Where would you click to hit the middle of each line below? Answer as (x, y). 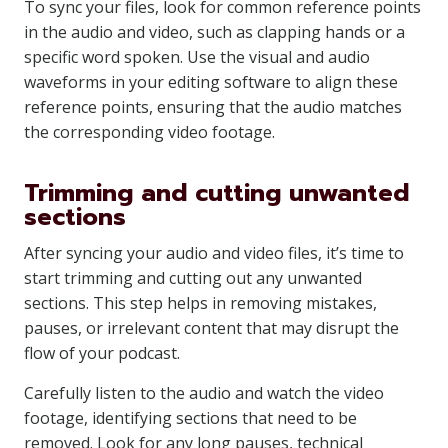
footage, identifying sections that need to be (190, 418)
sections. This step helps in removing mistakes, (200, 303)
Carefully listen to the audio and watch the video (204, 393)
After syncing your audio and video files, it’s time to (214, 253)
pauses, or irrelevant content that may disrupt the (211, 328)
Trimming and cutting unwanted (216, 193)
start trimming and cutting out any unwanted (193, 278)
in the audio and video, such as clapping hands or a (214, 32)
